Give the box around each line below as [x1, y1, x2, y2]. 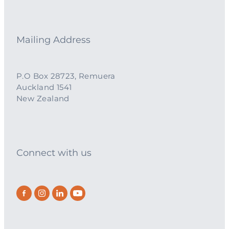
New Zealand [16, 93, 70, 106]
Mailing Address [16, 33, 90, 48]
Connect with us [16, 146, 91, 161]
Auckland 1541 [16, 81, 72, 95]
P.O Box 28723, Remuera [16, 70, 116, 83]
